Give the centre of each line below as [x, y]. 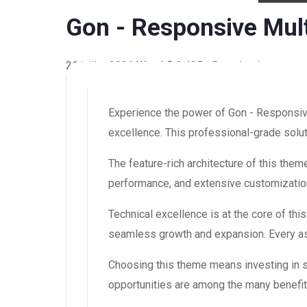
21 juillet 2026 [101, 66]
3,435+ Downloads [221, 66]
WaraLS [156, 66]
